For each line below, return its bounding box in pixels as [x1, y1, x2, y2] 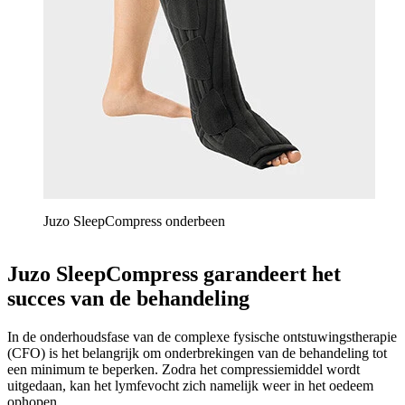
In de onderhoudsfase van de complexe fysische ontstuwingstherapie [7, 329, 397, 345]
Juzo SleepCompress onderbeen [43, 213, 225, 230]
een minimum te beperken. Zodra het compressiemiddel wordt [7, 362, 360, 378]
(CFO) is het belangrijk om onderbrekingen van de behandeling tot [7, 345, 387, 362]
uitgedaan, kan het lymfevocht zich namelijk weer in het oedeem [7, 378, 373, 394]
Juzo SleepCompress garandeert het [7, 262, 341, 287]
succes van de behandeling [7, 287, 250, 311]
